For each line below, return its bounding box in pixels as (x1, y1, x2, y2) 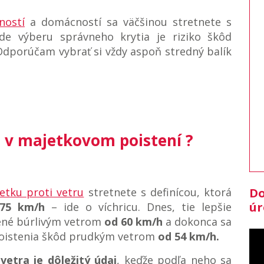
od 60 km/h (104, 214, 163, 229)
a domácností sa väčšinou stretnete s (24, 15, 232, 29)
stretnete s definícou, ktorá (84, 184, 232, 199)
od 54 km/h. (157, 229, 219, 243)
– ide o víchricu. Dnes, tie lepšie (44, 199, 232, 214)
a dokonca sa (163, 214, 232, 229)
